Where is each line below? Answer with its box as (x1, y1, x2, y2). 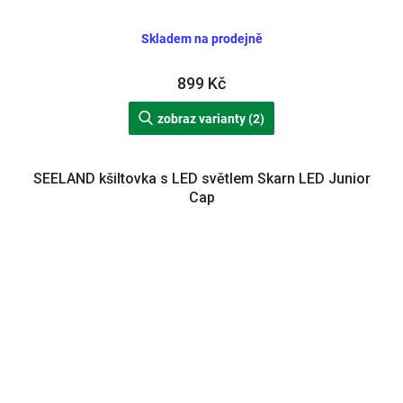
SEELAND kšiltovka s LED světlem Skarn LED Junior (32, 170, 371, 188)
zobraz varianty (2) (157, 112, 264, 127)
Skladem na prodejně (140, 31, 263, 46)
